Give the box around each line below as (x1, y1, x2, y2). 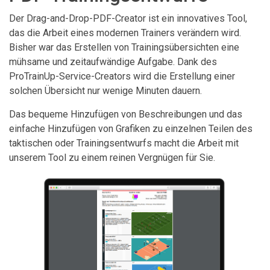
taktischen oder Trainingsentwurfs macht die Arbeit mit (9, 137, 239, 149)
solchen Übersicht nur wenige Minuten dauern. (9, 84, 202, 96)
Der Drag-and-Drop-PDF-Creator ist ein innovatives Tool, (9, 12, 247, 24)
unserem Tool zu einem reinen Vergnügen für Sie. (9, 151, 215, 163)
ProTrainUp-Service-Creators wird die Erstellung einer (9, 70, 235, 82)
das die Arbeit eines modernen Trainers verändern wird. (9, 27, 241, 39)
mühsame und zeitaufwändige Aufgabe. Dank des (9, 55, 217, 67)
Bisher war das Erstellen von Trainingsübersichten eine (9, 41, 239, 53)
